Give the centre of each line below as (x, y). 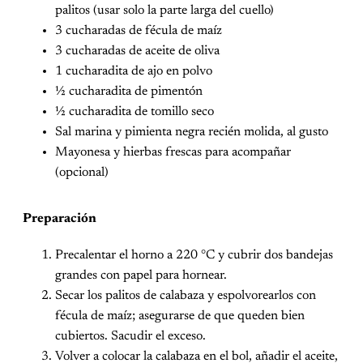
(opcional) (82, 172)
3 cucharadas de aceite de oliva (137, 51)
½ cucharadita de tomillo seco (135, 111)
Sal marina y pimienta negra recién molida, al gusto (192, 132)
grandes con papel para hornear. (141, 275)
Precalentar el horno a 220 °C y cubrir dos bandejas (194, 255)
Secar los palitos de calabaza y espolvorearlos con (186, 295)
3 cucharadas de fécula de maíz (139, 30)
